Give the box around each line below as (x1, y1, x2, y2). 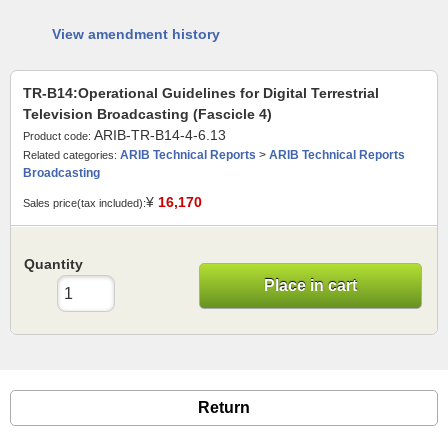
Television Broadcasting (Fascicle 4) (23, 106, 272, 122)
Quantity (24, 256, 83, 272)
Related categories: (23, 149, 117, 161)
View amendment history (52, 26, 220, 42)
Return (198, 399, 250, 417)
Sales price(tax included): (23, 197, 146, 209)
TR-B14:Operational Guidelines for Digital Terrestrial (23, 85, 379, 101)
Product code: (23, 130, 91, 142)
